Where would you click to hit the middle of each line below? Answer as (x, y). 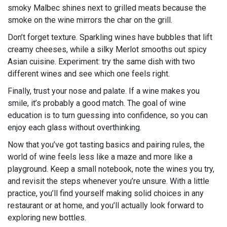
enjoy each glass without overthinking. (74, 127)
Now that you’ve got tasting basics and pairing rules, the (106, 144)
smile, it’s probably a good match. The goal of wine (97, 103)
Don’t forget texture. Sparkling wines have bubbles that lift (110, 37)
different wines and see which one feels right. (89, 73)
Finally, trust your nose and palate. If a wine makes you (104, 91)
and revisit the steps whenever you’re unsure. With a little (108, 181)
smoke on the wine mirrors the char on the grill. (90, 20)
